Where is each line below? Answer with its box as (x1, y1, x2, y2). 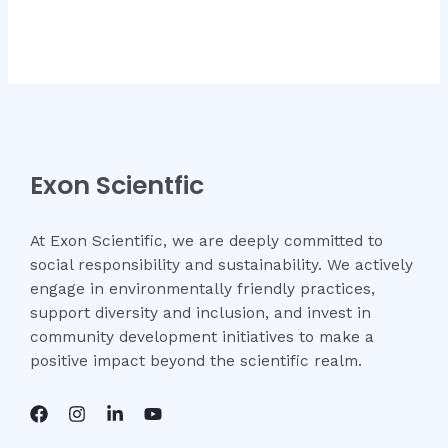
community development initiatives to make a (30, 328, 374, 347)
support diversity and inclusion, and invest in (30, 304, 371, 323)
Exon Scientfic (30, 168, 204, 204)
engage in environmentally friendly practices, (30, 280, 375, 299)
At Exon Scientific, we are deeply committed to (30, 232, 383, 251)
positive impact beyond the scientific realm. (30, 352, 362, 371)
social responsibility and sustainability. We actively (30, 256, 413, 275)
